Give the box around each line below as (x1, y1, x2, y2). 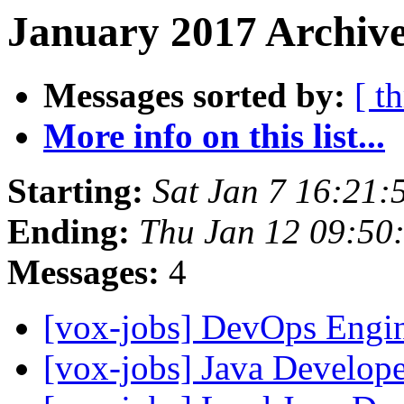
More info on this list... (43, 116, 385, 156)
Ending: (7, 212, 130, 252)
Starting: (7, 171, 143, 211)
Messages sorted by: (43, 76, 345, 115)
